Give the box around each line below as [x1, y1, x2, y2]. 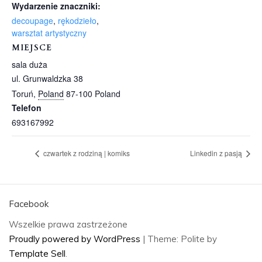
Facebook [9, 198, 49, 210]
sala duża [12, 58, 47, 71]
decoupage [12, 15, 53, 27]
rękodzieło [58, 15, 96, 27]
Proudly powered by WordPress [9, 233, 143, 245]
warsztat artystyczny [12, 27, 87, 39]
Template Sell [9, 248, 65, 260]
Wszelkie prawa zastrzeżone [9, 219, 127, 230]
